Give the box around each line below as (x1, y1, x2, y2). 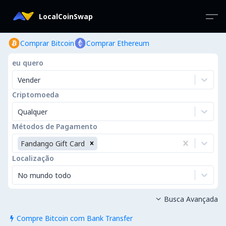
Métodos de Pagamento (12, 122, 97, 131)
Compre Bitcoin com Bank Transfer (16, 213, 133, 223)
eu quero (12, 58, 43, 68)
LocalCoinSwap (39, 11, 93, 21)
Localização (12, 153, 54, 163)
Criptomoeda (12, 90, 59, 99)
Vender (18, 75, 40, 85)
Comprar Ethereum (86, 38, 149, 48)
